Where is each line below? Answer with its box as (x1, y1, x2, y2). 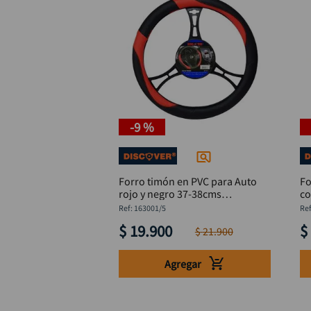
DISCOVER (119, 199, 167, 214)
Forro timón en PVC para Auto (119, 174, 258, 189)
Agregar (164, 256, 201, 271)
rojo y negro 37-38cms (119, 187, 222, 201)
